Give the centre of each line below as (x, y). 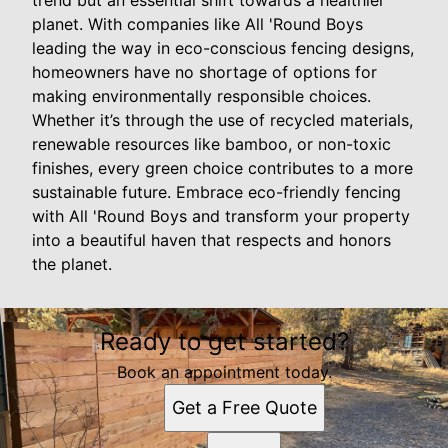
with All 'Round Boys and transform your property (221, 216)
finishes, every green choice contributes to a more (222, 168)
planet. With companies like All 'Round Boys (197, 24)
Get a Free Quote (244, 408)
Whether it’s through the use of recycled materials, (222, 120)
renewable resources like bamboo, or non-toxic (211, 144)
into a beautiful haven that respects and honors (211, 240)
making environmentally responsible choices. (201, 96)
